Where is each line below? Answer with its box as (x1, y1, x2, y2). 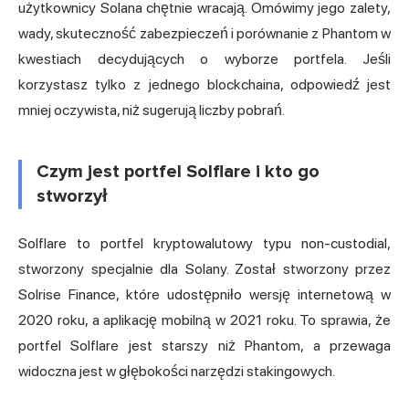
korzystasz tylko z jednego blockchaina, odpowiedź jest (18, 75, 391, 93)
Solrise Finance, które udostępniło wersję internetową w (18, 285, 391, 303)
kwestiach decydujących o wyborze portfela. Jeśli (18, 49, 391, 68)
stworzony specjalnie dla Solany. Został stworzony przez (18, 259, 391, 278)
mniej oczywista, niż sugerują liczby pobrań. (18, 100, 285, 119)
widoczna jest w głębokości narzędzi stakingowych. (18, 362, 335, 380)
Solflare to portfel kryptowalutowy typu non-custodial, (18, 234, 391, 252)
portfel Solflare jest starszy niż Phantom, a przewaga (18, 336, 391, 354)
